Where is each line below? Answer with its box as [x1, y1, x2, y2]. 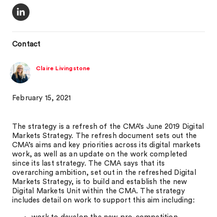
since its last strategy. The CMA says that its [12, 160, 165, 167]
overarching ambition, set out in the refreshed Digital [12, 169, 196, 176]
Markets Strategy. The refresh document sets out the [12, 132, 197, 139]
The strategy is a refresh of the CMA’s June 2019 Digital [12, 123, 204, 130]
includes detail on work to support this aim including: [12, 197, 195, 204]
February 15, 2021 [12, 94, 71, 102]
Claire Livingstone [36, 65, 91, 71]
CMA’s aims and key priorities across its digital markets [12, 141, 201, 149]
